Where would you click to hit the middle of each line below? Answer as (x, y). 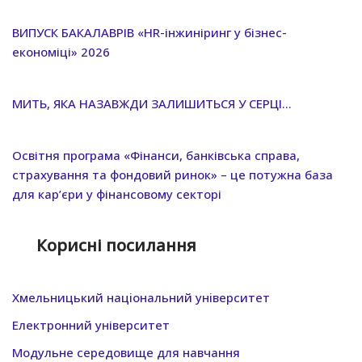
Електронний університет (91, 324)
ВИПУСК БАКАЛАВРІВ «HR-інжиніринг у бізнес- (149, 32)
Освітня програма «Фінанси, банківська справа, (156, 155)
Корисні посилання (116, 245)
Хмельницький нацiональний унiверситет (141, 297)
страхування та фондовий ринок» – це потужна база (173, 174)
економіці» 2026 (61, 51)
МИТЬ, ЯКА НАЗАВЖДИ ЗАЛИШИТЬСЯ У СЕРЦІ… (152, 103)
